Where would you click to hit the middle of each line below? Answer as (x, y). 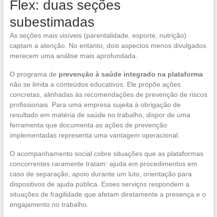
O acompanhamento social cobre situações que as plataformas (106, 154)
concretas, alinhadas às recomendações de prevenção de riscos (108, 95)
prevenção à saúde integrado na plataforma (131, 74)
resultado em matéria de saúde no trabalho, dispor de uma (100, 115)
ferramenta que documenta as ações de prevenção (88, 125)
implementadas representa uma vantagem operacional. (94, 135)
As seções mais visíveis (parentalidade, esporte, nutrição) (98, 36)
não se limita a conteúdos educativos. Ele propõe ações (95, 85)
